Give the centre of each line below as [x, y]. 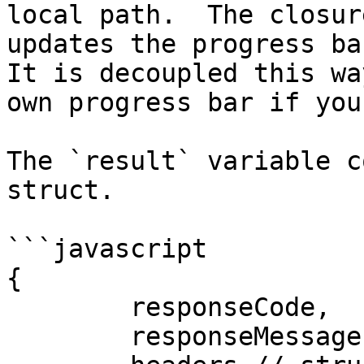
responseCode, [68, 307]
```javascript [107, 249]
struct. [61, 190]
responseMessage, [68, 336]
